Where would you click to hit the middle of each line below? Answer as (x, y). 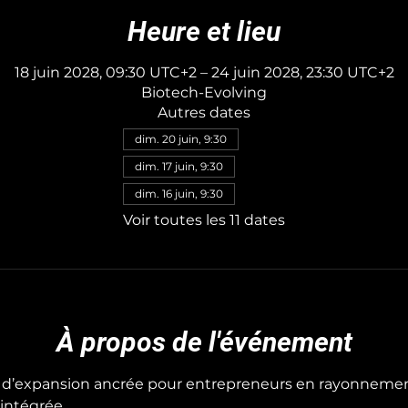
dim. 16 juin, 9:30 (179, 194)
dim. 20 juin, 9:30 (181, 139)
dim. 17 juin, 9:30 (179, 166)
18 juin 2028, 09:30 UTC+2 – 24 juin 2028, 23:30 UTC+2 (204, 72)
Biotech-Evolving (204, 92)
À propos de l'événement (204, 342)
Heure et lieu (204, 31)
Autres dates (204, 112)
